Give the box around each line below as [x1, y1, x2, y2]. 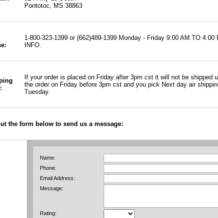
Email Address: [39, 175, 75, 181]
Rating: [39, 210, 56, 216]
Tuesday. [24, 88, 50, 95]
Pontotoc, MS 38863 [24, 1, 82, 9]
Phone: [39, 164, 56, 171]
